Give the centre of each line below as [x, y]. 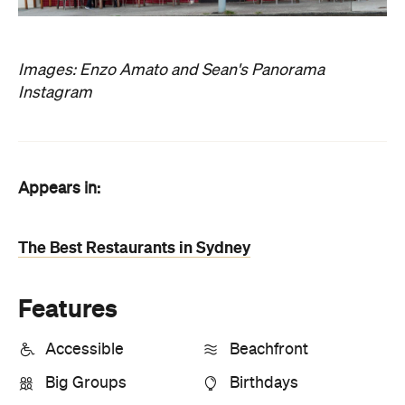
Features [68, 308]
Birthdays [264, 383]
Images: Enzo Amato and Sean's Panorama [171, 70]
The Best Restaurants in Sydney [134, 247]
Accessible [85, 349]
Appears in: [59, 188]
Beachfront [269, 349]
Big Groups [86, 383]
